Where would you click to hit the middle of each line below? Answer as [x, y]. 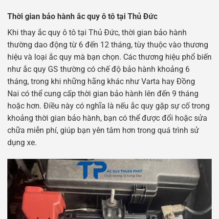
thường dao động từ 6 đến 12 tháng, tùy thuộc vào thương [108, 44]
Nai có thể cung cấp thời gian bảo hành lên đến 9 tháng [103, 93]
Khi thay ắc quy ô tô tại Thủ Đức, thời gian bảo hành [97, 32]
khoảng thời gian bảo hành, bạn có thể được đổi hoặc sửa [107, 118]
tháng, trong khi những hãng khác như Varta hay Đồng [101, 81]
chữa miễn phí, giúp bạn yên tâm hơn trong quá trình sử [103, 130]
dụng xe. [22, 142]
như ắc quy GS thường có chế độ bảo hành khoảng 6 [99, 69]
